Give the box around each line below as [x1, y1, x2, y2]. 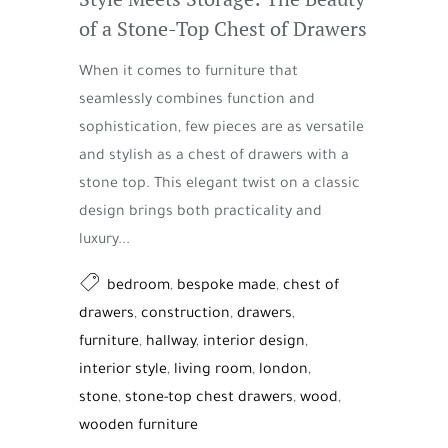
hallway [146, 334, 196, 351]
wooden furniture [79, 418, 198, 435]
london [259, 362, 308, 379]
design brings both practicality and [79, 204, 322, 221]
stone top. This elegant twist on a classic [79, 176, 360, 193]
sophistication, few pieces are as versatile [79, 120, 364, 137]
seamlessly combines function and [79, 92, 315, 109]
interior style [79, 362, 167, 379]
